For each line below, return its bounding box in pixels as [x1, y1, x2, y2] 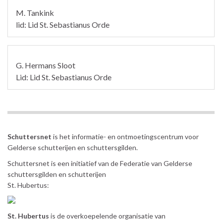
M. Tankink [16, 7, 54, 17]
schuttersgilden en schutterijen [7, 169, 106, 178]
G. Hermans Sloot [16, 60, 75, 70]
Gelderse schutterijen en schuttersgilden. [7, 143, 138, 152]
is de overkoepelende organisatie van [49, 211, 166, 220]
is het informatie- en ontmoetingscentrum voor [53, 132, 199, 141]
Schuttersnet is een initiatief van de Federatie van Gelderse [7, 159, 192, 167]
